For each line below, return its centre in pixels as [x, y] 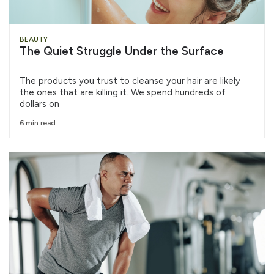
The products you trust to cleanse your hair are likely [130, 81]
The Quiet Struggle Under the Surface [122, 51]
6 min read [38, 123]
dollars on [39, 104]
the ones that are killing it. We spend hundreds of [123, 92]
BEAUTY [34, 39]
